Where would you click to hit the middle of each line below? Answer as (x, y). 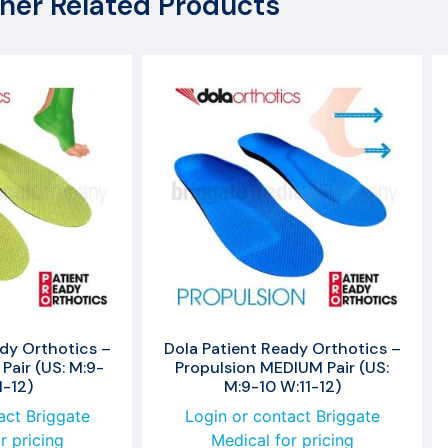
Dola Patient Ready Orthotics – (282, 348)
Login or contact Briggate (282, 415)
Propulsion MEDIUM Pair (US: (282, 367)
